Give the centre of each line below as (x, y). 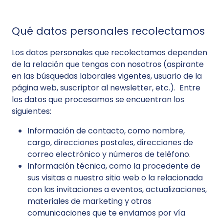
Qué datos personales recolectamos (108, 31)
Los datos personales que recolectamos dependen (109, 53)
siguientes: (32, 111)
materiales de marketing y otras (89, 201)
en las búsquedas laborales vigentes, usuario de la (107, 76)
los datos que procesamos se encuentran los (98, 99)
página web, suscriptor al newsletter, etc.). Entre (106, 88)
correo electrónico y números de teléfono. (109, 154)
